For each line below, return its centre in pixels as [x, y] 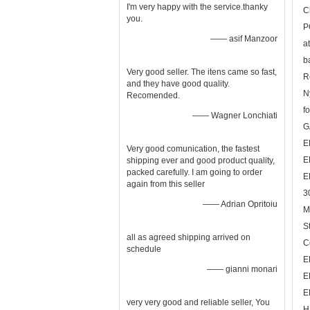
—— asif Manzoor [244, 39]
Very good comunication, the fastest [193, 149]
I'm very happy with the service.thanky [197, 7]
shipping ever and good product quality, [201, 161]
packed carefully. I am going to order [194, 172]
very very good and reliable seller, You [198, 302]
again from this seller [166, 184]
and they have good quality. [178, 84]
